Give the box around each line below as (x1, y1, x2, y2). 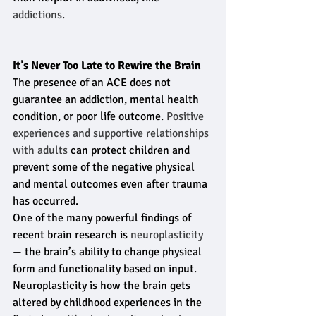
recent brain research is (13, 228, 128, 242)
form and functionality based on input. (13, 262, 200, 276)
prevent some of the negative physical (13, 160, 197, 174)
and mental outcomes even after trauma (13, 177, 210, 191)
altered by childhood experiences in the (13, 296, 205, 310)
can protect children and (68, 143, 193, 157)
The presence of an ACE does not (13, 75, 174, 90)
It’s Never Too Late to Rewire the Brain (13, 59, 201, 73)
